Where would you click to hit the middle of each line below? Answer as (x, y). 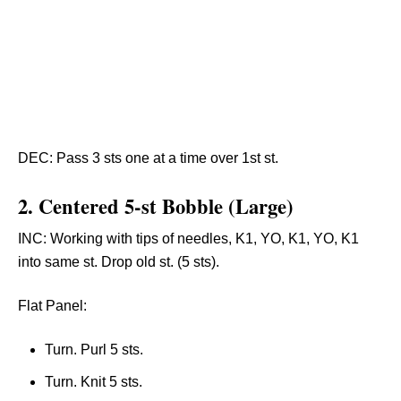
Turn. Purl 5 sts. (94, 350)
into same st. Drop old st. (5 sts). (119, 262)
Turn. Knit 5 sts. (94, 382)
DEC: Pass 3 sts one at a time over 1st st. (148, 158)
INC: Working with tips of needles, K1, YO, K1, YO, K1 (188, 239)
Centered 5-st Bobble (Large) (166, 206)
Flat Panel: (52, 306)
